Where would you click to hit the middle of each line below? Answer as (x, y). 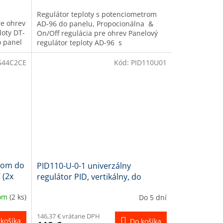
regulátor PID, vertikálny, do (89, 177)
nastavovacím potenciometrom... (91, 52)
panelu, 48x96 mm (71, 188)
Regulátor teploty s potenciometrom (97, 14)
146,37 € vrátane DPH (68, 216)
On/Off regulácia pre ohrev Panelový (97, 33)
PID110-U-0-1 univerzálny (84, 166)
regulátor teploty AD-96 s (79, 42)
